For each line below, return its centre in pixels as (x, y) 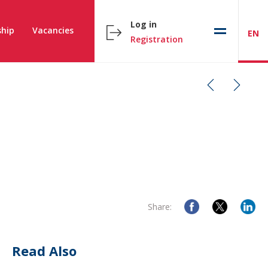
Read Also (44, 251)
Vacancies (53, 30)
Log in (144, 24)
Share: (159, 207)
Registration (157, 39)
